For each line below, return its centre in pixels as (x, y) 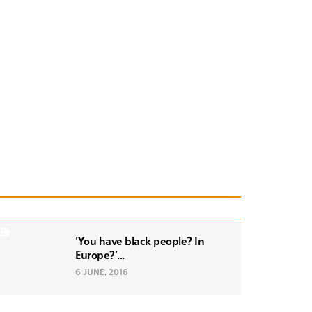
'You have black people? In (140, 242)
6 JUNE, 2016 (102, 273)
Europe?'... (100, 256)
